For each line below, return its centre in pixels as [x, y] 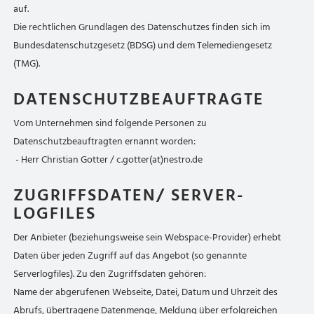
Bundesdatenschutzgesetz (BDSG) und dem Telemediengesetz [143, 45]
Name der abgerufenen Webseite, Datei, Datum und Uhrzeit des [146, 292]
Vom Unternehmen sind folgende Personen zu [110, 123]
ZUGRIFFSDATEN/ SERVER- [129, 195]
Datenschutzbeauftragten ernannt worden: [105, 141]
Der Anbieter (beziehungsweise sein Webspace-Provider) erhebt [148, 237]
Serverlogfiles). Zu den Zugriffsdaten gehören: [110, 274]
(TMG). [27, 63]
